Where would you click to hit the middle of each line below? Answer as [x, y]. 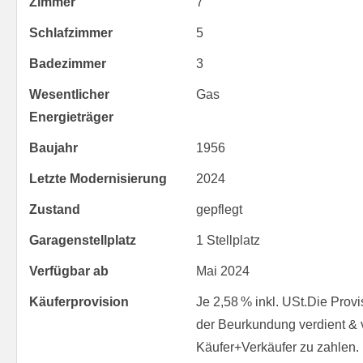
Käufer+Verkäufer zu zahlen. [277, 348]
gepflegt [219, 210]
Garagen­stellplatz [83, 241]
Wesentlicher [69, 95]
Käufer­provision [79, 302]
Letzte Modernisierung [98, 179]
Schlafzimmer [71, 33]
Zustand [55, 210]
